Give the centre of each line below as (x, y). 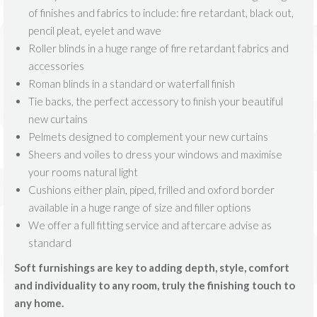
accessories (56, 66)
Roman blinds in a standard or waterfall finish (132, 84)
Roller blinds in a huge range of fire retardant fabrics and (158, 48)
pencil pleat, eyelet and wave (95, 31)
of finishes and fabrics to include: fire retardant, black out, (161, 13)
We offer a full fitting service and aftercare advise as (150, 225)
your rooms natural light (83, 172)
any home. (39, 303)
